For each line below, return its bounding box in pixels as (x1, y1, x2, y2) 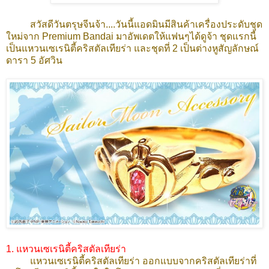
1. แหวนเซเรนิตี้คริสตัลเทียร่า (6, 243, 126, 254)
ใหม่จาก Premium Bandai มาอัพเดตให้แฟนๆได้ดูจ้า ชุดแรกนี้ (6, 31, 256, 42)
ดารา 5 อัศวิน (6, 55, 62, 66)
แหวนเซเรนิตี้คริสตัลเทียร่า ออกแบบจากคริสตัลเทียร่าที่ (30, 255, 256, 266)
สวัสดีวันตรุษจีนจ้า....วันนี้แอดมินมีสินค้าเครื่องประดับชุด (30, 19, 262, 30)
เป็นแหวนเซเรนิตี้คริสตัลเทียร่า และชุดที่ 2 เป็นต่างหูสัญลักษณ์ (6, 43, 259, 54)
